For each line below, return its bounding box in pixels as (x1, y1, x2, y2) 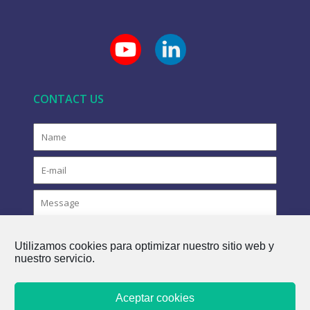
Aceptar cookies (116, 291, 194, 304)
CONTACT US (33, 91, 104, 107)
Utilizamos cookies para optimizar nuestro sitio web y (15, 240, 274, 252)
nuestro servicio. (15, 253, 95, 264)
